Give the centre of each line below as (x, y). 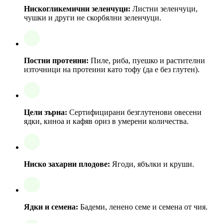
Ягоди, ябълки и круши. (152, 164)
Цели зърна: (46, 112)
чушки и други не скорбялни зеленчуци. (93, 17)
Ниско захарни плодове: (67, 164)
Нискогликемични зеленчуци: (77, 8)
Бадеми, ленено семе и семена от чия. (143, 207)
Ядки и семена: (51, 207)
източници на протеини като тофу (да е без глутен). (112, 69)
